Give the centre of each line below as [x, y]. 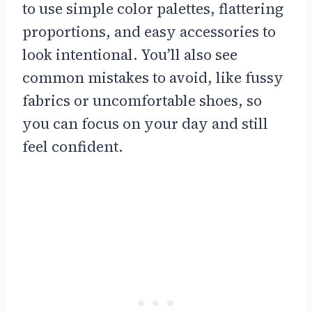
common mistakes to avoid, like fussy [153, 77]
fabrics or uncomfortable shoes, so [142, 100]
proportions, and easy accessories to [149, 31]
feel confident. [73, 146]
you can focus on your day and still [145, 123]
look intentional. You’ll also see [130, 54]
